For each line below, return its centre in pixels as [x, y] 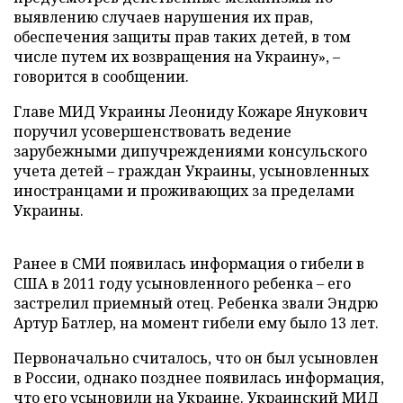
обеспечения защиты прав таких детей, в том [182, 37]
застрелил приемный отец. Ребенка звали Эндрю [196, 303]
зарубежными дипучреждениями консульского [190, 151]
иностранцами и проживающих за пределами [184, 191]
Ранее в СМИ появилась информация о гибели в [189, 264]
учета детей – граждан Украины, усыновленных [191, 171]
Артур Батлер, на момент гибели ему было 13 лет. [196, 323]
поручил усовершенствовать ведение [152, 131]
